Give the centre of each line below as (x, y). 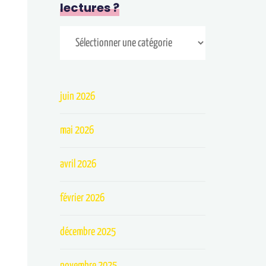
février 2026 (83, 198)
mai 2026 (77, 130)
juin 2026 (78, 96)
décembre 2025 (88, 232)
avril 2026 (78, 164)
